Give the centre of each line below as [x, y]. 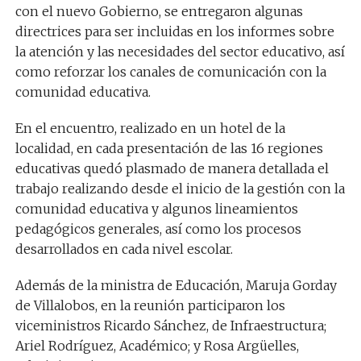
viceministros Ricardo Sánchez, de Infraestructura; [170, 325]
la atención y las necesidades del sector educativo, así [180, 51]
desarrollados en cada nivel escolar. [124, 249]
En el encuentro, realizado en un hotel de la [150, 128]
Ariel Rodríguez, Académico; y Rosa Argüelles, [157, 345]
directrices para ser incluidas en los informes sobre [174, 31]
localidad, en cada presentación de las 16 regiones [169, 148]
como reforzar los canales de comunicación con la [170, 71]
